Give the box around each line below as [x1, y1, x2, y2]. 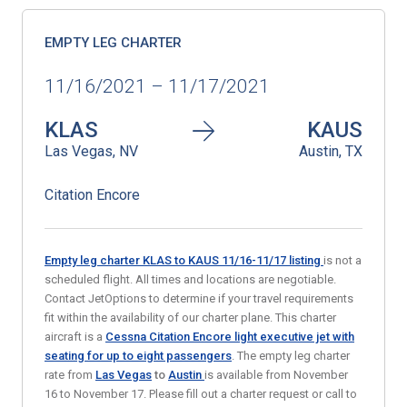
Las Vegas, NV [45, 143, 138, 160]
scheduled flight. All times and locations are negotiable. [45, 273, 336, 286]
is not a [323, 253, 362, 267]
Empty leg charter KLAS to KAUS [45, 253, 222, 267]
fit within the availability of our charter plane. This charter [45, 311, 336, 324]
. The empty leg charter [232, 349, 350, 362]
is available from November [204, 368, 348, 382]
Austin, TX [299, 143, 362, 160]
